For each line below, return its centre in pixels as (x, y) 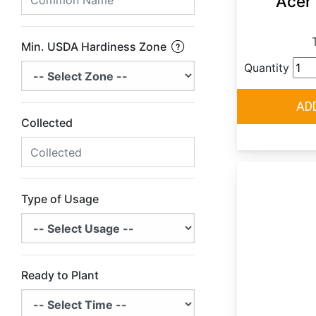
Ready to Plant (60, 275)
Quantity (267, 68)
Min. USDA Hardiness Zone (95, 47)
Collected (47, 123)
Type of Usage (60, 199)
